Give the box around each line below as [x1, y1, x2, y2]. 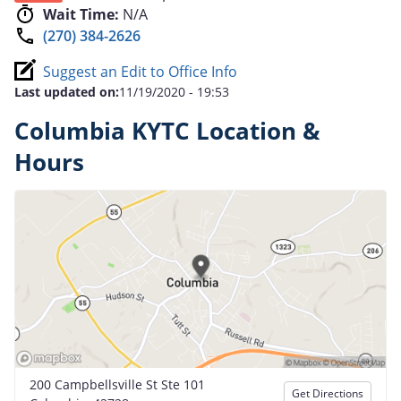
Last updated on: [14, 82, 119, 100]
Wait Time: [43, 4, 119, 24]
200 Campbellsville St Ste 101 [30, 375, 205, 393]
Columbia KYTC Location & [14, 115, 320, 147]
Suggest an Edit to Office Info [43, 61, 237, 81]
